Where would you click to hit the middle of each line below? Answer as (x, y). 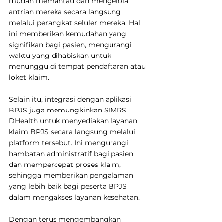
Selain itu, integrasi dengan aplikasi (71, 99)
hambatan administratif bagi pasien (72, 153)
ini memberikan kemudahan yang (69, 33)
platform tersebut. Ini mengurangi (70, 142)
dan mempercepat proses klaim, (66, 164)
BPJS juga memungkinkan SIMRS (69, 110)
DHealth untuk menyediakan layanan (74, 121)
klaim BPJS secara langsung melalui (73, 132)
